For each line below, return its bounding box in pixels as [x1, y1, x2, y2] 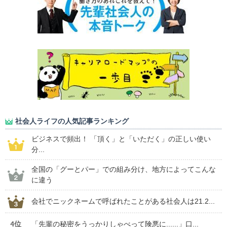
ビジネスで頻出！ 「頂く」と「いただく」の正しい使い [31, 135, 211, 143]
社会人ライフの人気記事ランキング [15, 117, 129, 126]
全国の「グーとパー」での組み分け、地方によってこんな [31, 165, 216, 174]
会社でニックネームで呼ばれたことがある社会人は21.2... [31, 197, 215, 206]
